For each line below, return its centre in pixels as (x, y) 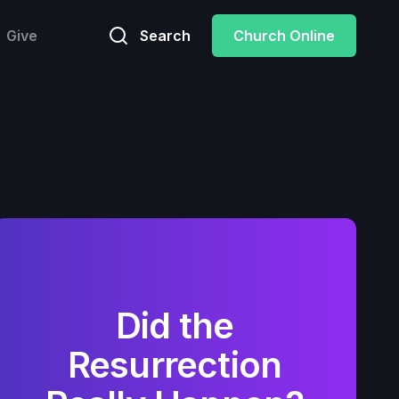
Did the (175, 325)
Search (165, 36)
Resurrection (175, 364)
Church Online (284, 36)
